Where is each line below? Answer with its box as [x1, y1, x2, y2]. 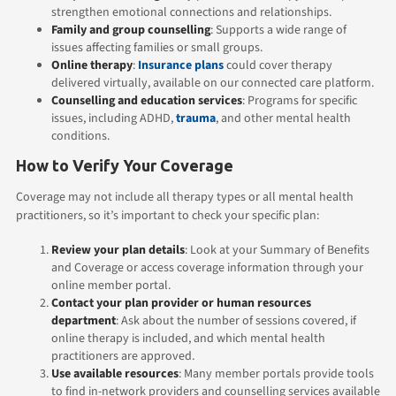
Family [51, 20, 87, 39]
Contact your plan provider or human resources [51, 293, 311, 312]
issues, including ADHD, [51, 109, 176, 127]
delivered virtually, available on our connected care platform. [51, 73, 374, 92]
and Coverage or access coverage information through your [51, 258, 363, 277]
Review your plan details [51, 240, 185, 259]
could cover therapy [224, 56, 332, 74]
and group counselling [87, 20, 210, 39]
